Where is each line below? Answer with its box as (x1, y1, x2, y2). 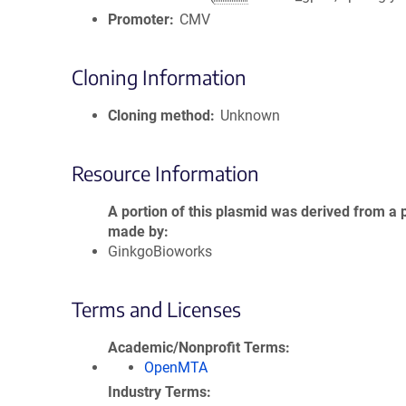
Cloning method (108, 107, 210, 124)
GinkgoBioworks (108, 243, 212, 260)
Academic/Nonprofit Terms (108, 339, 285, 356)
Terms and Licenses (72, 296, 241, 322)
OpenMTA (144, 359, 208, 376)
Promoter (108, 11, 169, 28)
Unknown (220, 107, 281, 124)
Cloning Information (72, 64, 246, 90)
